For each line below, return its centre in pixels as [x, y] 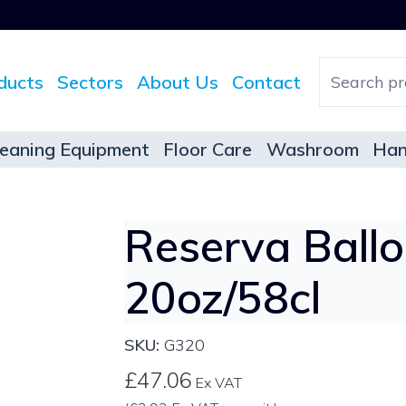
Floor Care [208, 149]
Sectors [91, 82]
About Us [178, 82]
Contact [267, 82]
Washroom [312, 149]
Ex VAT [218, 383]
